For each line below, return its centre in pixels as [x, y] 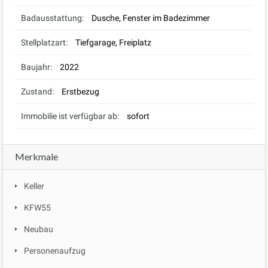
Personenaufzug [55, 250]
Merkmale [36, 156]
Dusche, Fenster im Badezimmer [151, 18]
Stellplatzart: [44, 42]
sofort [138, 116]
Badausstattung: [52, 18]
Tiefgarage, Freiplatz [113, 42]
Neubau [39, 229]
